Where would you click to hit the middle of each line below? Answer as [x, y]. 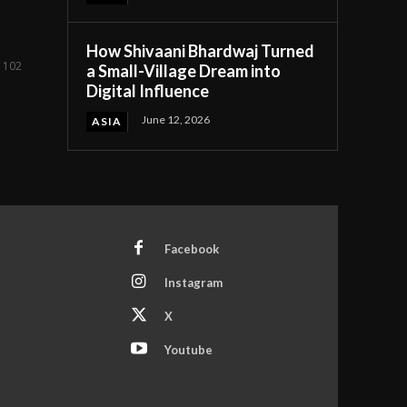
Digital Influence [148, 91]
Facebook [191, 248]
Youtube [188, 349]
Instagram [193, 282]
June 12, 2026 [176, 120]
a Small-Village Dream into [184, 71]
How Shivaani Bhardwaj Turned [201, 51]
